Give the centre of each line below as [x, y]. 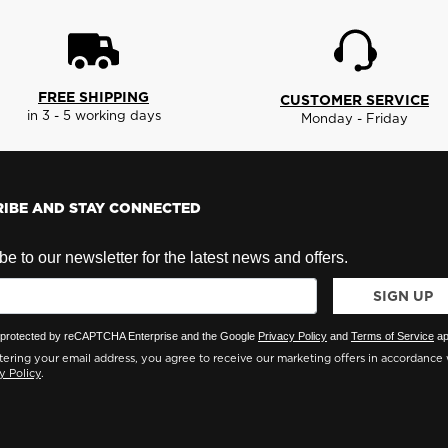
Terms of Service [392, 335]
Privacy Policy [292, 335]
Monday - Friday [354, 117]
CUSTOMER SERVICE [354, 99]
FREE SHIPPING [93, 96]
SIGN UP [402, 295]
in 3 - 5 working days [93, 114]
